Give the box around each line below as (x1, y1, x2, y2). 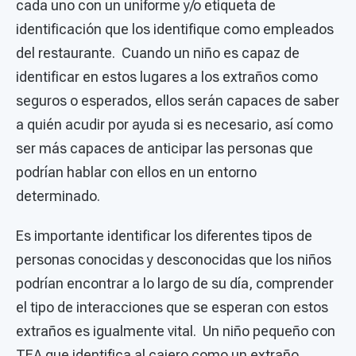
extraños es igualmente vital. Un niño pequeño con (16, 323, 335, 339)
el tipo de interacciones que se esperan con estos (16, 299, 328, 315)
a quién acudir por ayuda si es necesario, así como (16, 116, 333, 133)
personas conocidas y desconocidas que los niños (16, 251, 331, 268)
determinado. (16, 188, 100, 204)
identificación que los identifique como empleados (16, 21, 334, 37)
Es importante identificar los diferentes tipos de (16, 227, 312, 244)
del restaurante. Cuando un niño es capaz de (16, 44, 300, 61)
